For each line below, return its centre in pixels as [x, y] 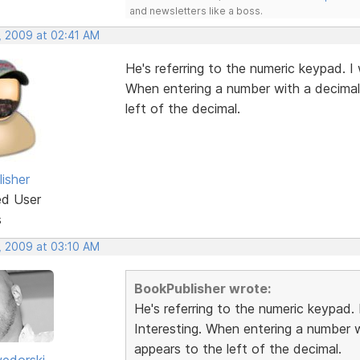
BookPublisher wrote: [202, 288]
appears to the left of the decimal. [237, 348]
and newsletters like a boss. [196, 10]
